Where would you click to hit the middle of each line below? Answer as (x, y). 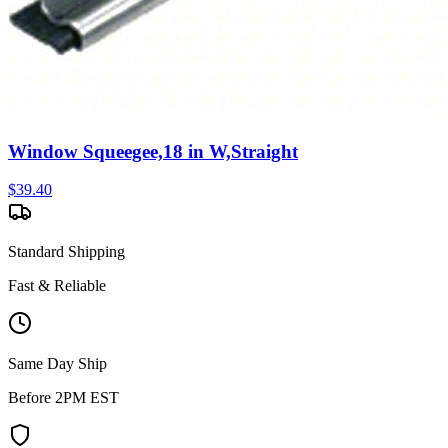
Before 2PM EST (63, 398)
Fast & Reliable (57, 286)
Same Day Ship (57, 364)
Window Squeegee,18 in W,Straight (153, 151)
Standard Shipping (66, 252)
